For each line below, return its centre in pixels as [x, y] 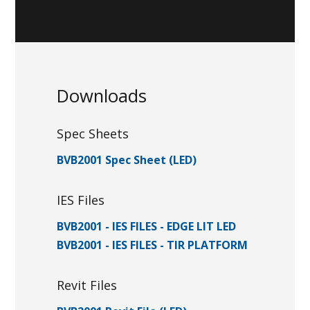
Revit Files [87, 285]
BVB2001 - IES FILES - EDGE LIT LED [147, 226]
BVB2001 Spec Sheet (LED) [127, 159]
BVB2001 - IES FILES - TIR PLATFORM [153, 245]
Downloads [102, 95]
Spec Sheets [93, 133]
